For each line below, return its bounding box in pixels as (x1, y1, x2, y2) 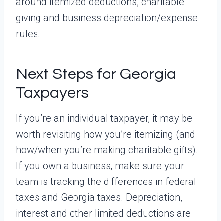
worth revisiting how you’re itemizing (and (16, 128, 195, 140)
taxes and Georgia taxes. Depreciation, (16, 191, 182, 203)
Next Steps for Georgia (16, 66, 176, 82)
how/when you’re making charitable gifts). (16, 144, 198, 156)
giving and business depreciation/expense (16, 11, 198, 24)
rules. (16, 27, 40, 39)
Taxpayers (16, 84, 89, 101)
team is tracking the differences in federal (16, 175, 196, 187)
